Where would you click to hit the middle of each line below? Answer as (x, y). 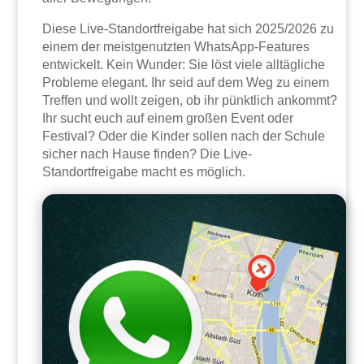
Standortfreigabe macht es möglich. (144, 172)
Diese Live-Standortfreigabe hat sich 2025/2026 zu (188, 29)
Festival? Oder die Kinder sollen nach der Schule (184, 136)
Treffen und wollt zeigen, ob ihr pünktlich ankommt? (190, 101)
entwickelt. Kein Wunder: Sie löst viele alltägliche (184, 65)
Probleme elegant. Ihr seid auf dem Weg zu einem (186, 83)
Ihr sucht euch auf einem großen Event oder (168, 119)
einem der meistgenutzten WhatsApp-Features (176, 47)
